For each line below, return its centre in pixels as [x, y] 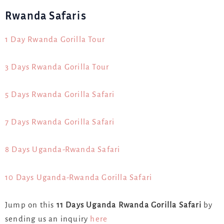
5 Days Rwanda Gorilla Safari [60, 94]
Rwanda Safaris [46, 15]
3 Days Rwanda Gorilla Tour [57, 66]
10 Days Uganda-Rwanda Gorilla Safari [79, 177]
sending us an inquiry [48, 218]
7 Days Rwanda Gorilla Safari [60, 122]
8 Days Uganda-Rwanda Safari [63, 149]
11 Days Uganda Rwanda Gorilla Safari [130, 204]
